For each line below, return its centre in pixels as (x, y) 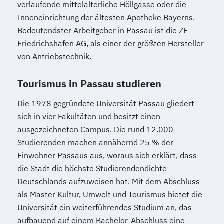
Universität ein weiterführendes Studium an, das (105, 207)
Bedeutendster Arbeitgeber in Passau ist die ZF (103, 30)
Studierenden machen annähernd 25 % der (95, 142)
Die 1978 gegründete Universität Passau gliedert (106, 103)
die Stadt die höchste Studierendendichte (92, 168)
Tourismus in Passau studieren (89, 84)
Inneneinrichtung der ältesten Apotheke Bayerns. (106, 17)
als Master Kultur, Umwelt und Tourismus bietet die (110, 194)
